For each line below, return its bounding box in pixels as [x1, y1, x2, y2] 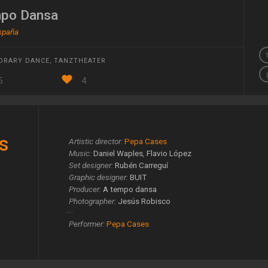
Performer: [68, 219, 105, 229]
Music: [68, 148, 92, 159]
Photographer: [68, 196, 116, 206]
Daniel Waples [93, 148, 143, 159]
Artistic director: [68, 136, 123, 147]
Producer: [68, 184, 101, 194]
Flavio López [146, 148, 191, 159]
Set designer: [68, 160, 113, 170]
